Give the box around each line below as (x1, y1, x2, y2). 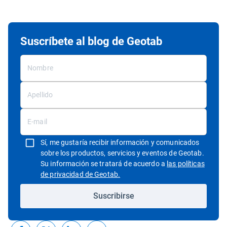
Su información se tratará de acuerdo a (41, 159, 167, 168)
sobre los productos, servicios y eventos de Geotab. (41, 148, 204, 157)
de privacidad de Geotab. (41, 170, 121, 178)
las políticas (167, 159, 205, 168)
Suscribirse (93, 191, 134, 201)
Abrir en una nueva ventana (120, 169, 208, 178)
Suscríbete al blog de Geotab (20, 34, 162, 48)
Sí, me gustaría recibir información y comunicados (41, 138, 200, 146)
